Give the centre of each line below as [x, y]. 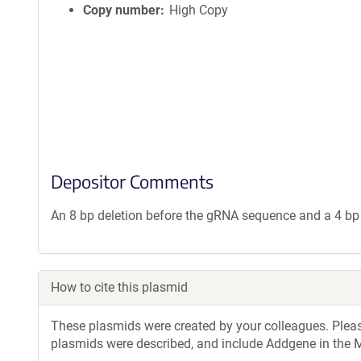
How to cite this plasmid [119, 287]
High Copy [199, 10]
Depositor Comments [132, 181]
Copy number [122, 10]
